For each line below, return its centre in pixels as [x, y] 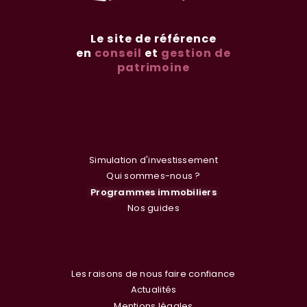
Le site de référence [153, 38]
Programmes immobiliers [153, 192]
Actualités [153, 290]
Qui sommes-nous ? [153, 176]
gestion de [196, 53]
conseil [119, 53]
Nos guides [153, 208]
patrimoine [153, 67]
